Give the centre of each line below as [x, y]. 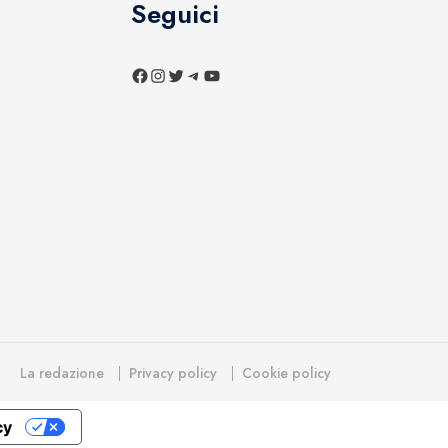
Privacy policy [173, 372]
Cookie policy [286, 372]
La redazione [62, 372]
